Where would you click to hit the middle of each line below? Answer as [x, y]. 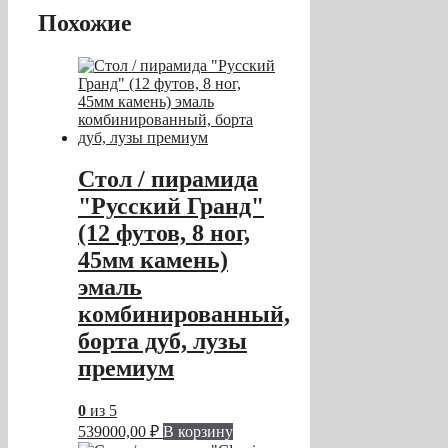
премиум [126, 368]
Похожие [85, 22]
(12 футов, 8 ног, [164, 233]
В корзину [198, 432]
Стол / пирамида [168, 179]
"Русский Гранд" [171, 206]
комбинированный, [184, 314]
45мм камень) [153, 260]
